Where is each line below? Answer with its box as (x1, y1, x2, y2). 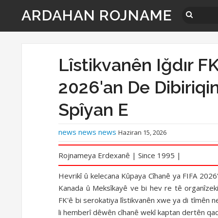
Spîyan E (58, 99, 129, 120)
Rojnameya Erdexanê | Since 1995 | (58, 150, 182, 160)
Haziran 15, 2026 (118, 128, 167, 137)
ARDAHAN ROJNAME (21, 7, 172, 24)
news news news (58, 127, 119, 137)
